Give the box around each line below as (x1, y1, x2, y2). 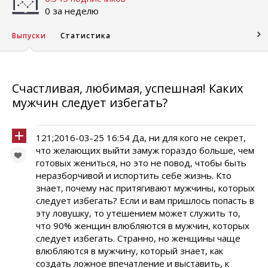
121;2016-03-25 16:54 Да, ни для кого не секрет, (36, 132, 246, 144)
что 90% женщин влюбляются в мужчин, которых (36, 220, 249, 232)
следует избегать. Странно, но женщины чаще (36, 232, 240, 244)
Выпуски (12, 31, 46, 41)
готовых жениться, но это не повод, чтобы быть (36, 157, 246, 169)
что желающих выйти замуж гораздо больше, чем (36, 144, 254, 156)
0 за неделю (45, 5, 99, 17)
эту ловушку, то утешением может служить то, (36, 207, 240, 219)
